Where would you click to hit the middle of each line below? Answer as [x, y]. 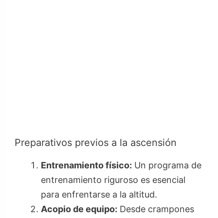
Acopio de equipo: [79, 209]
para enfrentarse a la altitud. [99, 195]
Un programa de [167, 165]
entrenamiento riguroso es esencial [113, 180]
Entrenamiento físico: [86, 165]
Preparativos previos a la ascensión [96, 143]
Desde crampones [156, 209]
